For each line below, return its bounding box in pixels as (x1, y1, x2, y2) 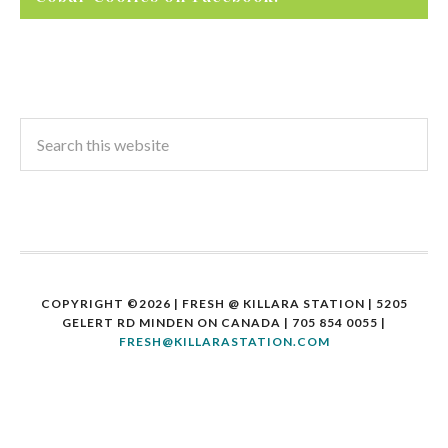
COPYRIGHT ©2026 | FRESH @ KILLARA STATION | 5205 (40, 296, 408, 311)
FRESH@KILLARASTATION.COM (118, 334, 330, 349)
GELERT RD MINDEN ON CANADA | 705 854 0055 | (62, 315, 386, 330)
